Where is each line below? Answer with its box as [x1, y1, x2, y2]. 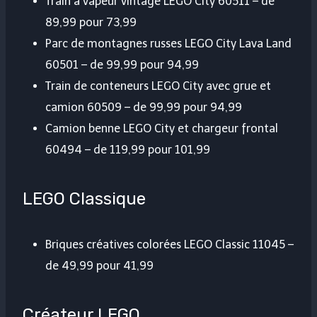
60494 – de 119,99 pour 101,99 [45, 143, 210, 157]
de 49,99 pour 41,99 [45, 259, 154, 273]
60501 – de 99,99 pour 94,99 [45, 58, 199, 72]
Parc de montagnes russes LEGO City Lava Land [45, 37, 292, 51]
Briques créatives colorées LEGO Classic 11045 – [45, 238, 294, 252]
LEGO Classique [23, 189, 146, 209]
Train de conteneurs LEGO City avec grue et [45, 79, 271, 93]
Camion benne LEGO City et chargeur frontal [45, 122, 278, 136]
